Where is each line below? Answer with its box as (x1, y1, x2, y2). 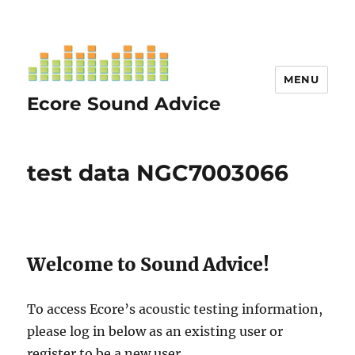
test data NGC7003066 (27, 158, 289, 186)
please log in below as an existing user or (27, 323, 284, 339)
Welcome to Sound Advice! (27, 252, 270, 276)
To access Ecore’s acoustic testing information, (27, 300, 323, 317)
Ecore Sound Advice (27, 92, 222, 115)
